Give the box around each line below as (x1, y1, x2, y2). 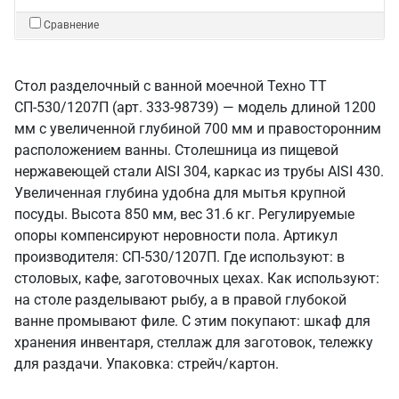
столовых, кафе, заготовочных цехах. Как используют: (14, 270, 379, 287)
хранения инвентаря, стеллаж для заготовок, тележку (14, 334, 373, 351)
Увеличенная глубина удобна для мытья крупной (14, 184, 346, 201)
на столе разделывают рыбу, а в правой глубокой (14, 291, 346, 308)
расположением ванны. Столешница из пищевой (14, 142, 338, 159)
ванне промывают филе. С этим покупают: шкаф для (14, 313, 370, 330)
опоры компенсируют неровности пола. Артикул (14, 227, 338, 244)
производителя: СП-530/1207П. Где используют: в (14, 248, 345, 265)
